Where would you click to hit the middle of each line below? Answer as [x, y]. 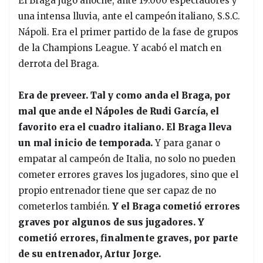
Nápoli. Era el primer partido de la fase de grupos [128, 32]
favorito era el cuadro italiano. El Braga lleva [125, 127]
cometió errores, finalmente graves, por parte [128, 238]
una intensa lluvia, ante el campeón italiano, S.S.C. [129, 16]
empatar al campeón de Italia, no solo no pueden [127, 159]
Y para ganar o [188, 143]
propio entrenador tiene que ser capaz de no [117, 190]
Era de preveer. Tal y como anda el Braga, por [124, 95]
